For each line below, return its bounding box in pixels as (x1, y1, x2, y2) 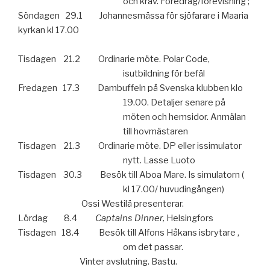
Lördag (18, 212, 48, 224)
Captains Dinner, (95, 212, 165, 224)
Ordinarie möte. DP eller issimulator (98, 140, 242, 151)
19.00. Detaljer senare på (122, 96, 225, 108)
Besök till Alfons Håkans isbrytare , (99, 227, 239, 238)
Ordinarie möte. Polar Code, (98, 53, 210, 64)
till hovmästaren (122, 125, 188, 137)
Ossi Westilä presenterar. (81, 198, 184, 209)
